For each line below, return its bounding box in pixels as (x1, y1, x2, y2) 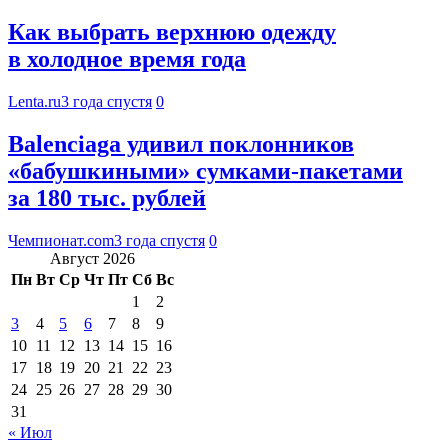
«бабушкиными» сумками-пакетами (8, 157, 403, 184)
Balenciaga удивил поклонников (8, 130, 354, 157)
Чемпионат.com (8, 231, 114, 249)
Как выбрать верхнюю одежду (8, 19, 336, 46)
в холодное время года (8, 46, 246, 73)
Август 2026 (50, 249, 135, 267)
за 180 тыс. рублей (8, 184, 206, 211)
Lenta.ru (8, 92, 61, 110)
